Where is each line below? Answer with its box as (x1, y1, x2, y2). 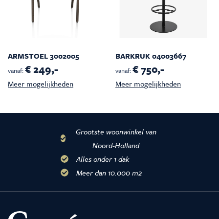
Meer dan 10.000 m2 (76, 167, 142, 178)
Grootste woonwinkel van (75, 126, 156, 137)
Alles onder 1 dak (76, 153, 129, 164)
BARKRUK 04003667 (115, 50, 186, 61)
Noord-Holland (92, 139, 140, 151)
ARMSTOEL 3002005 (8, 50, 79, 61)
